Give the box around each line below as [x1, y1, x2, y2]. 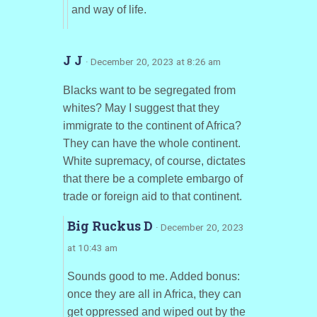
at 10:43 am [67, 242, 117, 253]
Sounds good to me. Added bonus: [67, 270, 240, 282]
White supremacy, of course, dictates [62, 155, 246, 167]
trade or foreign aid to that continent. [62, 190, 242, 202]
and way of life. [71, 4, 146, 16]
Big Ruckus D [67, 217, 156, 234]
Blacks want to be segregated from [62, 84, 236, 96]
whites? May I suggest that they [62, 102, 219, 114]
